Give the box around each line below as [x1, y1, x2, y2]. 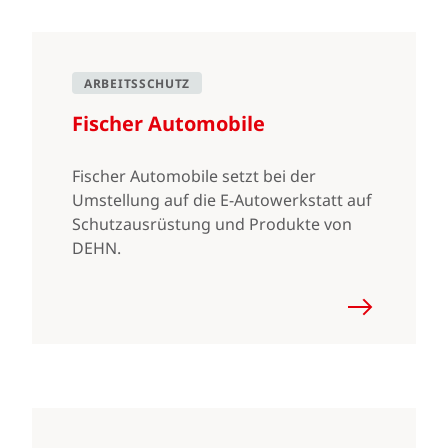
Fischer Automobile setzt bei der [72, 165, 316, 187]
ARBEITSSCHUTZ [84, 75, 191, 92]
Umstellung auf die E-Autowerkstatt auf [72, 189, 372, 211]
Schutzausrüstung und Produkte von [72, 213, 352, 235]
